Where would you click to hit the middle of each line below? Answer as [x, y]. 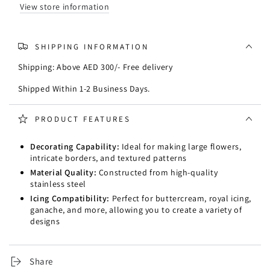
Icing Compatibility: [71, 199]
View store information [65, 7]
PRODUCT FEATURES [83, 119]
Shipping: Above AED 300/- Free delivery [96, 67]
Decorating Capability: [76, 147]
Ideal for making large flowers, [181, 147]
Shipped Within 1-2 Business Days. [84, 89]
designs [45, 221]
